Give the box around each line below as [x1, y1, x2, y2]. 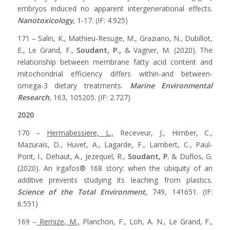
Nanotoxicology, [17, 15, 75, 25]
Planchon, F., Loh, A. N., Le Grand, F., [80, 217, 213, 227]
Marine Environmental [129, 80, 213, 90]
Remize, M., [36, 217, 80, 227]
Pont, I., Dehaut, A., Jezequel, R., [17, 151, 128, 162]
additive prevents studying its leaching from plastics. [17, 175, 213, 185]
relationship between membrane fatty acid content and [17, 56, 213, 67]
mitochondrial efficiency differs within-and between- [17, 68, 213, 79]
